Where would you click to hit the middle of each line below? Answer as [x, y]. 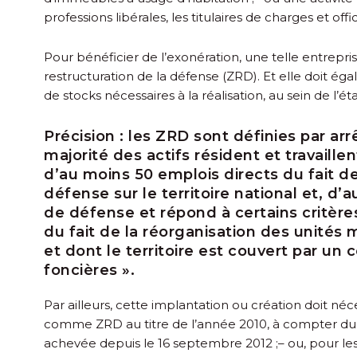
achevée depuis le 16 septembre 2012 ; [161, 343]
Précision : [84, 136]
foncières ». [89, 270]
